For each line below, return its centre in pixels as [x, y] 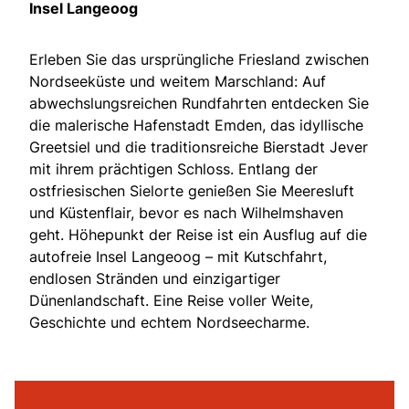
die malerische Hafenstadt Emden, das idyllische [196, 126]
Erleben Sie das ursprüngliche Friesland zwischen [199, 60]
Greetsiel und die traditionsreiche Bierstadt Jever [199, 147]
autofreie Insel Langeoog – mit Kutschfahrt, [178, 257]
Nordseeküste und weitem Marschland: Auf [178, 82]
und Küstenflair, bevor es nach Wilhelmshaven [186, 213]
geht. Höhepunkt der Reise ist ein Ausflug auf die [198, 235]
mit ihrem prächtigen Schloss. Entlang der [173, 169]
